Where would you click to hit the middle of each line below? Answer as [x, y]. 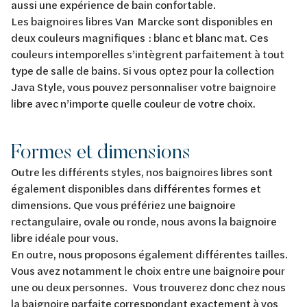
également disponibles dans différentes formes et [136, 188]
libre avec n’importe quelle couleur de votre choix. [133, 103]
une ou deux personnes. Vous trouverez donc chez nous [148, 287]
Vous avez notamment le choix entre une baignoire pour [148, 270]
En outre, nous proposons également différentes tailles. [149, 254]
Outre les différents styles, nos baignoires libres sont [142, 172]
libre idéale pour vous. [68, 237]
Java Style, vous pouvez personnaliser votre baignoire [144, 87]
